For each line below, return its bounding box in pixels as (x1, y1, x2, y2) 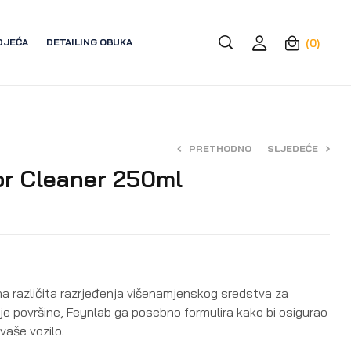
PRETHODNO (189, 142, 251, 154)
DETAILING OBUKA (45, 36, 133, 49)
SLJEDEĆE (267, 142, 318, 154)
